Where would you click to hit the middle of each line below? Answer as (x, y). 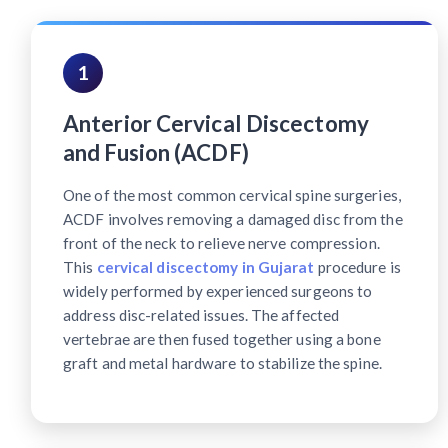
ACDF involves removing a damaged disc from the (233, 219)
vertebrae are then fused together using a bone (222, 339)
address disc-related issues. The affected (201, 315)
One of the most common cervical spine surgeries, (232, 195)
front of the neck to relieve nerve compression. (221, 243)
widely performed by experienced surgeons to (218, 291)
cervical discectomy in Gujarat (205, 267)
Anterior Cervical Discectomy (216, 124)
